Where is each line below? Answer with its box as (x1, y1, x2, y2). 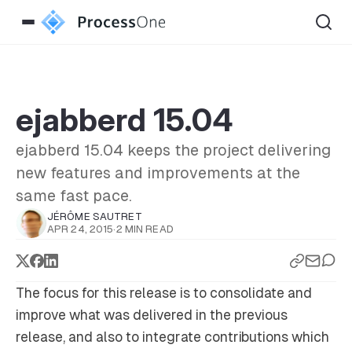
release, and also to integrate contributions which (16, 328, 329, 345)
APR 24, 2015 (47, 223, 114, 235)
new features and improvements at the (16, 164, 300, 181)
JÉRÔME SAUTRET (47, 211, 142, 222)
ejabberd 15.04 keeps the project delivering (16, 141, 331, 159)
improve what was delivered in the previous (16, 306, 288, 323)
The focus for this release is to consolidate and (16, 284, 312, 301)
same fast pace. (16, 187, 132, 204)
